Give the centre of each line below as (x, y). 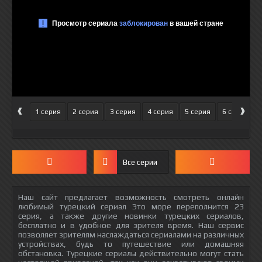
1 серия (48, 112)
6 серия (235, 112)
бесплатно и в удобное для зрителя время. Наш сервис (131, 225)
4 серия (160, 112)
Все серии (140, 162)
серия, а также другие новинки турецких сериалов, (131, 216)
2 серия (85, 112)
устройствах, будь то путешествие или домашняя (131, 244)
